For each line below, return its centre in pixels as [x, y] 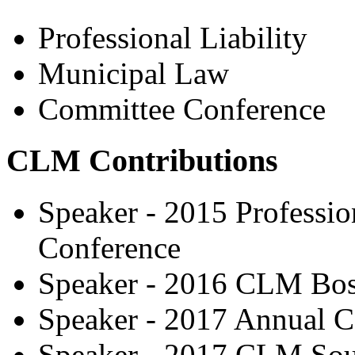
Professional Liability [173, 38]
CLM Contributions [142, 160]
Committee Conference [182, 109]
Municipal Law [134, 74]
